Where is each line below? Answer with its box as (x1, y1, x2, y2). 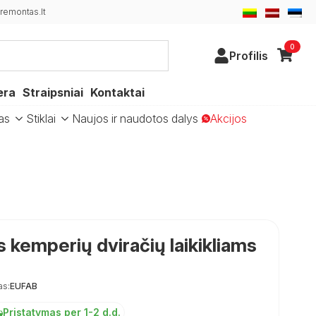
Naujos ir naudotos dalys (72, 111, 198, 126)
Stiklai (26, 111, 56, 126)
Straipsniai (23, 85, 83, 99)
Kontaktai (90, 85, 145, 99)
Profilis (229, 48, 268, 63)
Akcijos (210, 111, 247, 126)
